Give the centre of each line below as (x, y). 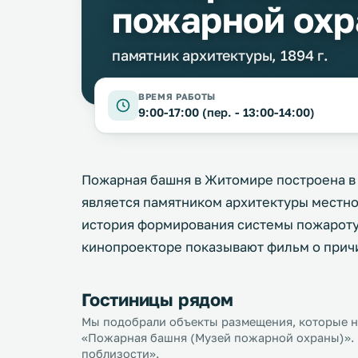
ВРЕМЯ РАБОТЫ (177, 96)
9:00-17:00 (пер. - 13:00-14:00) (227, 112)
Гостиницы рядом (157, 299)
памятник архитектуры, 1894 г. (220, 55)
